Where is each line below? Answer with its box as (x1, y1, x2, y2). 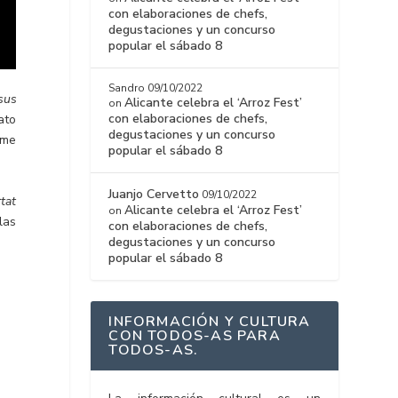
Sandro (108, 81, 146, 96)
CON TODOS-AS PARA (108, 326, 281, 346)
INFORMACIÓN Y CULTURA (108, 312, 311, 332)
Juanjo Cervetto (108, 186, 200, 203)
